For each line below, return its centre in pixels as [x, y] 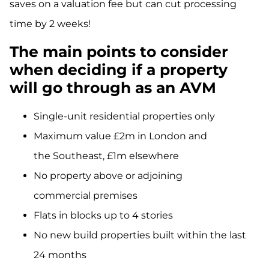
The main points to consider [119, 51]
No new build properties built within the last [140, 235]
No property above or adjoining [108, 175]
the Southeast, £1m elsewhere [106, 156]
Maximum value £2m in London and [120, 136]
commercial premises [86, 195]
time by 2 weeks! [50, 24]
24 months [60, 255]
